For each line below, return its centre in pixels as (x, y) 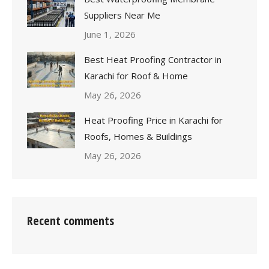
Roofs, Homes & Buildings (138, 136)
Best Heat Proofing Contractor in (153, 59)
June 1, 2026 (110, 34)
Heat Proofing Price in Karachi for (153, 120)
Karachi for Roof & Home (136, 75)
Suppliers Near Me (122, 15)
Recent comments (71, 220)
